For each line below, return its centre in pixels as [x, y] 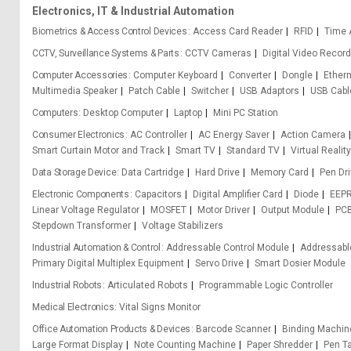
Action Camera [313, 135]
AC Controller [159, 135]
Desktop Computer [123, 113]
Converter [250, 75]
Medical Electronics [73, 307]
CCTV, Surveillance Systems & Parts [106, 53]
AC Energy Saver [234, 135]
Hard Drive [218, 172]
